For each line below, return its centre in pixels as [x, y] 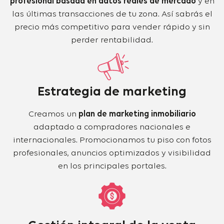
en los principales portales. [112, 166]
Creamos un [53, 114]
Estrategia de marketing [112, 92]
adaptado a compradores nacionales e [112, 127]
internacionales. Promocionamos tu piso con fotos [112, 140]
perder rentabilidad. [112, 40]
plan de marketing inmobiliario [137, 114]
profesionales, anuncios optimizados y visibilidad [112, 153]
